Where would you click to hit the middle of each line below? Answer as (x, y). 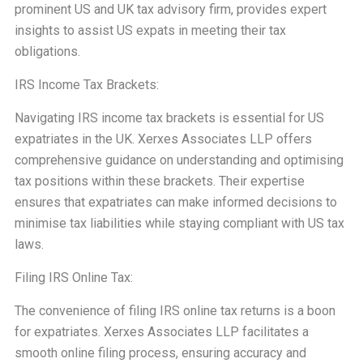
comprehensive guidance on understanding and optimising (179, 160)
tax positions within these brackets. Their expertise (159, 181)
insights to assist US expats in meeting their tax (150, 30)
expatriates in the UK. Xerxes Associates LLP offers (163, 139)
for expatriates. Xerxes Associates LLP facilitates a (161, 332)
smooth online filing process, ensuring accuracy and (160, 353)
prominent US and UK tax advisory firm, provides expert (170, 9)
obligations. (47, 51)
